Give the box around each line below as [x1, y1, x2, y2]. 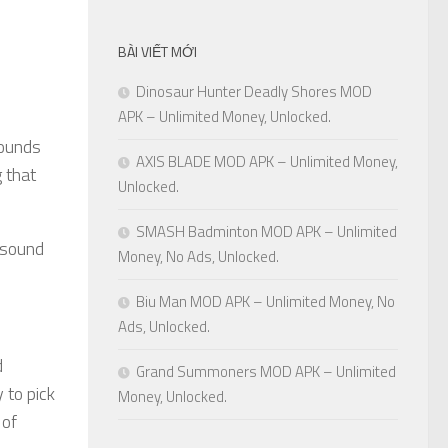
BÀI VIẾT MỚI [118, 41, 197, 63]
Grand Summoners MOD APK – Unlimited [136, 360, 396, 384]
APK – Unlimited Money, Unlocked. [118, 105, 331, 129]
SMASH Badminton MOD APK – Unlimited [136, 220, 397, 244]
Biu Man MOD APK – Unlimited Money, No [136, 290, 395, 314]
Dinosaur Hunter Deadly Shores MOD [136, 80, 372, 104]
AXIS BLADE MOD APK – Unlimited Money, [136, 150, 398, 174]
